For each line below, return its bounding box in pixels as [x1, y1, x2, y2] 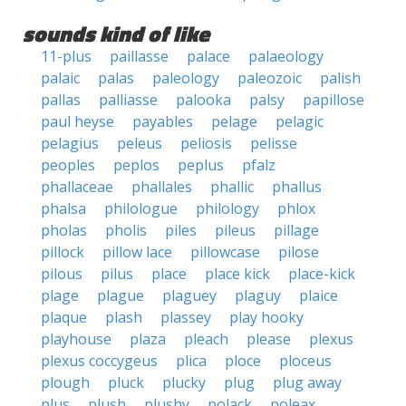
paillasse [110, 46, 169, 66]
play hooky [229, 307, 304, 327]
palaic [41, 68, 80, 88]
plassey [160, 307, 211, 327]
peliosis [180, 133, 232, 153]
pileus [215, 220, 256, 240]
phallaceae [41, 177, 113, 197]
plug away [273, 372, 342, 392]
